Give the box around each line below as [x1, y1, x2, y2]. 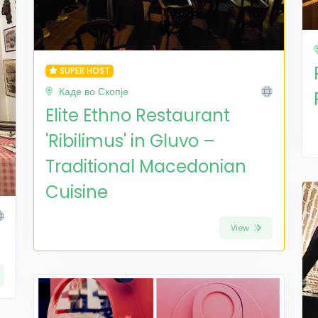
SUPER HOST [59, 65, 110, 77]
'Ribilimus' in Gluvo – [45, 129, 215, 153]
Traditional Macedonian [45, 155, 246, 178]
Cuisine [45, 180, 108, 204]
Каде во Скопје [59, 84, 128, 99]
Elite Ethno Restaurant [45, 104, 230, 127]
